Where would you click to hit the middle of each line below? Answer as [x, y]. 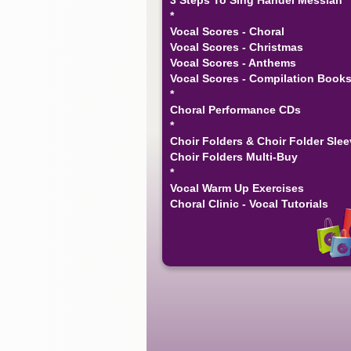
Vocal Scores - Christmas [237, 47]
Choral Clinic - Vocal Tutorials [249, 203]
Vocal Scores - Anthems [233, 62]
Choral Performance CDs [235, 109]
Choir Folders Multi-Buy [234, 156]
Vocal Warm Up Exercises [237, 188]
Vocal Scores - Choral [227, 31]
